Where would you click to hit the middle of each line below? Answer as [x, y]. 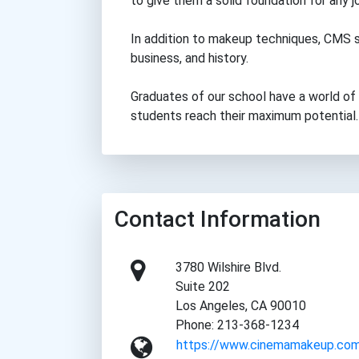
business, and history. [190, 58]
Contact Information [218, 220]
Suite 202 [203, 287]
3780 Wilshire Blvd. [229, 268]
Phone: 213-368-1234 [238, 325]
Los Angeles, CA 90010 [241, 306]
